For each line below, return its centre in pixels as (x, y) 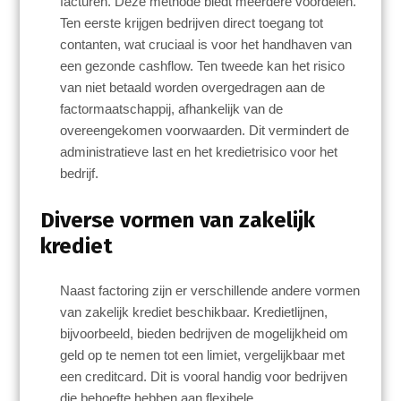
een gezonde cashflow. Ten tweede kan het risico (203, 66)
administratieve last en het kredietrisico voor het (199, 152)
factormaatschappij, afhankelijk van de (172, 109)
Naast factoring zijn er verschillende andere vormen (210, 290)
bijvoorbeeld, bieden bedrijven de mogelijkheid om (205, 333)
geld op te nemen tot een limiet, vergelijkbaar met (203, 354)
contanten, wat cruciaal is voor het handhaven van (206, 45)
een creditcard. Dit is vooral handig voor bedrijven (204, 376)
